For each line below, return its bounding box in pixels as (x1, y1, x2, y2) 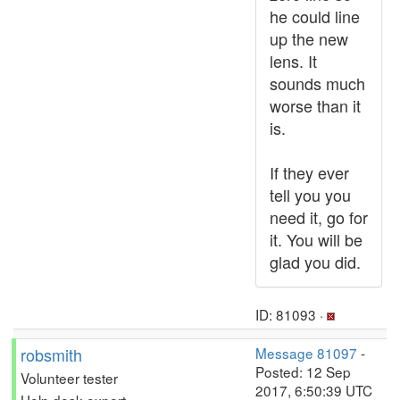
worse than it (270, 94, 361, 117)
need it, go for (270, 205, 368, 229)
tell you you (270, 183, 351, 206)
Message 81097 (255, 343, 357, 362)
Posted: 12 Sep (255, 362, 351, 381)
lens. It (270, 49, 317, 72)
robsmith (21, 343, 82, 366)
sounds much (270, 71, 365, 95)
